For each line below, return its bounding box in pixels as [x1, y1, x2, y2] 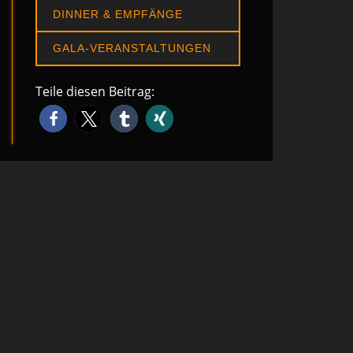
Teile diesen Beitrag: [35, 83, 154, 100]
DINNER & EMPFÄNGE [53, 8, 183, 20]
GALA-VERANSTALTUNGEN [53, 42, 211, 54]
